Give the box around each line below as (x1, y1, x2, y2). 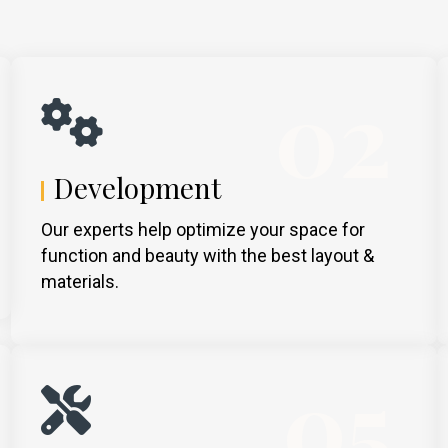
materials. (40, 270, 119, 292)
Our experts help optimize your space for (40, 218, 365, 240)
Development (53, 168, 221, 206)
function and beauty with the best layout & (40, 244, 374, 266)
